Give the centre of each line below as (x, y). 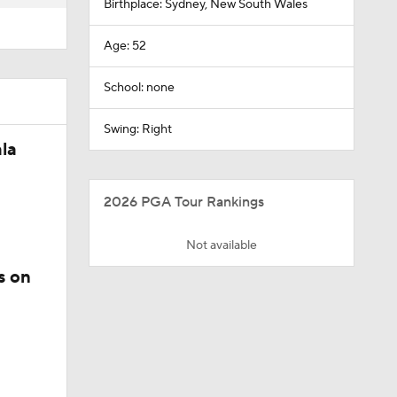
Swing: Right (137, 129)
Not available (221, 245)
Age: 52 (125, 46)
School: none (139, 88)
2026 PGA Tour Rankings (183, 202)
